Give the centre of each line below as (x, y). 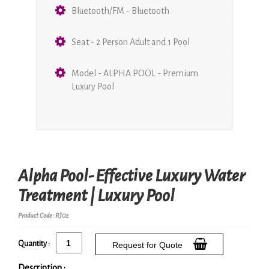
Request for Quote (150, 245)
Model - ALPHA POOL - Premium (135, 74)
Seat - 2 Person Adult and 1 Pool (131, 42)
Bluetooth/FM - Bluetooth (120, 11)
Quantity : (34, 243)
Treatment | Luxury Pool (96, 196)
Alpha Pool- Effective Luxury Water (131, 176)
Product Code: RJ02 (44, 216)
